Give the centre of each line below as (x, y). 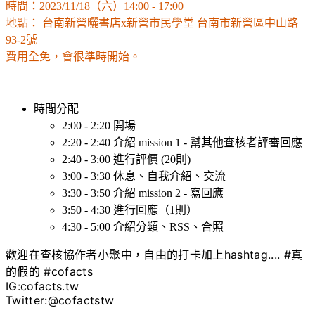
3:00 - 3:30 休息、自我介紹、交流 (144, 176)
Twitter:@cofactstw (60, 300)
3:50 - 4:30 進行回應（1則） (130, 210)
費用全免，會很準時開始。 (73, 56)
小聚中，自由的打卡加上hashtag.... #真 (200, 254)
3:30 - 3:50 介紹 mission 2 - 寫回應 (143, 193)
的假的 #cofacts (50, 271)
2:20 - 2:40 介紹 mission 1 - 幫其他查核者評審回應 (182, 142)
